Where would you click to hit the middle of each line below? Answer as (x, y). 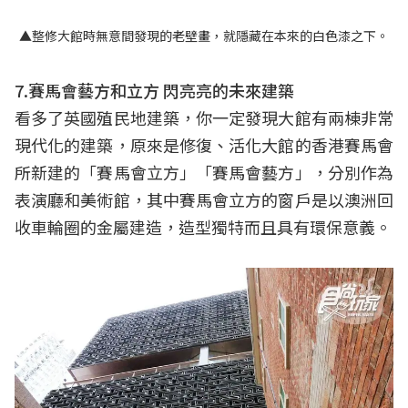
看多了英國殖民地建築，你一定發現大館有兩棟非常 (204, 117)
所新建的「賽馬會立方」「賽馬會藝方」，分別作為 (204, 172)
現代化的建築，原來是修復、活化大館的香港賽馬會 (204, 144)
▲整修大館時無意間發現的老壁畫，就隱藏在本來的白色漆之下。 (204, 35)
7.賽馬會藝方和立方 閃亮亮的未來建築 (154, 90)
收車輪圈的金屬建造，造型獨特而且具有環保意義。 (203, 226)
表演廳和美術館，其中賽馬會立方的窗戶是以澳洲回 (204, 199)
